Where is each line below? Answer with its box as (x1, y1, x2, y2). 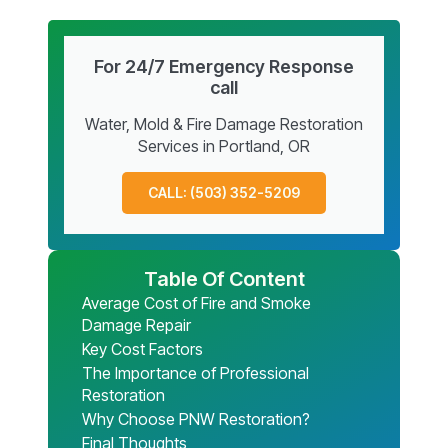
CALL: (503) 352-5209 (148, 184, 300, 201)
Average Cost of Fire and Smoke (82, 293, 311, 313)
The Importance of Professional (82, 363, 309, 383)
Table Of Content (143, 267, 305, 291)
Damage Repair (82, 315, 191, 335)
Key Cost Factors (82, 339, 203, 359)
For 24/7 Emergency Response (94, 56, 354, 77)
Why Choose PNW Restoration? (82, 409, 310, 429)
